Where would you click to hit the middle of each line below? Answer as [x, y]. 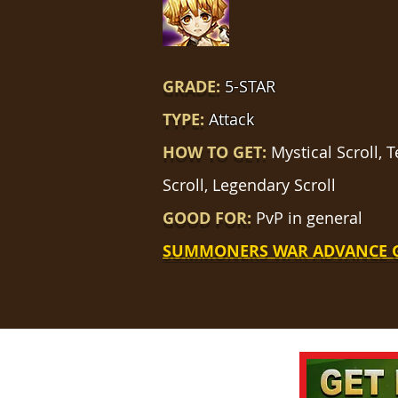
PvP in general [307, 218]
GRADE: [194, 87]
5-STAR [252, 86]
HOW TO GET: [217, 152]
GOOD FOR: [207, 218]
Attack [231, 119]
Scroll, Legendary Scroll [249, 185]
